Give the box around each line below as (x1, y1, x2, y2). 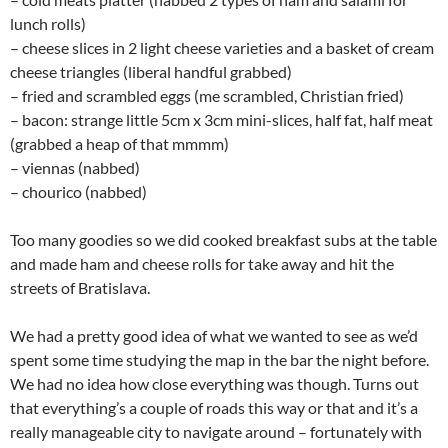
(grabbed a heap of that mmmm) (10, 134, 229, 153)
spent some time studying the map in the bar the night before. (10, 350, 429, 369)
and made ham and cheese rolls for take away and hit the (10, 254, 394, 273)
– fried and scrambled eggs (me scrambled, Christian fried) (10, 86, 404, 105)
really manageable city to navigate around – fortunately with (10, 422, 422, 441)
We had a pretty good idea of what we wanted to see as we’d (10, 326, 418, 345)
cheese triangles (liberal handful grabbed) (10, 62, 292, 81)
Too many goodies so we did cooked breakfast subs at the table (10, 230, 437, 249)
